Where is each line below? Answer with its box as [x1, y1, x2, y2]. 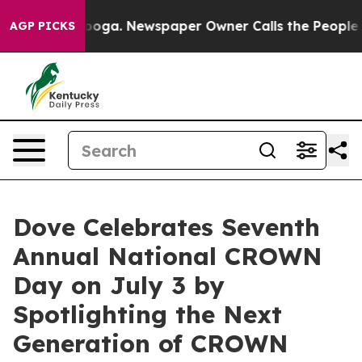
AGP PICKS [10, 19, 75, 33]
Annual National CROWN [13, 241, 322, 271]
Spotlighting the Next [13, 299, 282, 330]
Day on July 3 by [13, 270, 225, 301]
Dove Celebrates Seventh [13, 212, 320, 242]
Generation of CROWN [13, 328, 288, 359]
